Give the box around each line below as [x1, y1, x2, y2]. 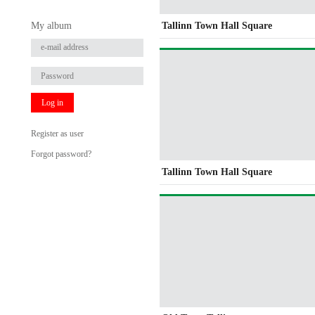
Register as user [30, 128, 84, 139]
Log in [41, 97, 63, 108]
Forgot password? [30, 148, 91, 159]
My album [30, 20, 72, 31]
